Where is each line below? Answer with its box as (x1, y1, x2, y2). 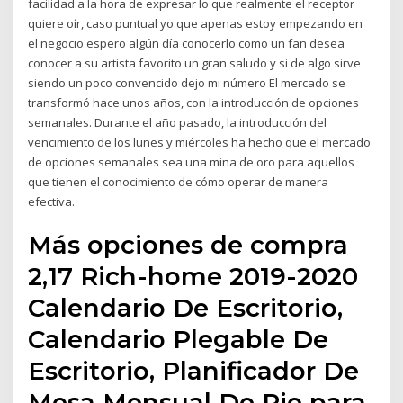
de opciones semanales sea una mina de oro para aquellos (28, 153, 355, 170)
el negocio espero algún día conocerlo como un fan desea (28, 34, 345, 51)
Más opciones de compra (28, 229, 349, 261)
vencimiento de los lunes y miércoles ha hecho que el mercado (28, 133, 372, 150)
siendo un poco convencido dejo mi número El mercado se (28, 74, 346, 91)
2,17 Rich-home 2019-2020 (28, 261, 359, 292)
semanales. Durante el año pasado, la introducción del (28, 113, 327, 130)
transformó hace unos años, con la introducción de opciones (28, 94, 360, 111)
